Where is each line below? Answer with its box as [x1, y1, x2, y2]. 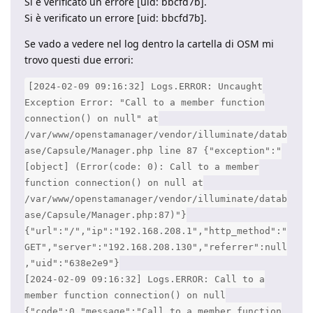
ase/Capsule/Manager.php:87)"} [24, 210, 187, 221]
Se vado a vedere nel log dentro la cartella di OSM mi [24, 37, 274, 51]
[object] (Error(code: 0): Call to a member [24, 161, 259, 173]
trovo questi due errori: [24, 53, 133, 67]
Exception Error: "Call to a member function [24, 97, 265, 108]
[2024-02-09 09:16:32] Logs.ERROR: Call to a [24, 274, 265, 285]
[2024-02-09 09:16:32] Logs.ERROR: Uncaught [28, 81, 263, 92]
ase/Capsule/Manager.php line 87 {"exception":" [24, 145, 282, 156]
